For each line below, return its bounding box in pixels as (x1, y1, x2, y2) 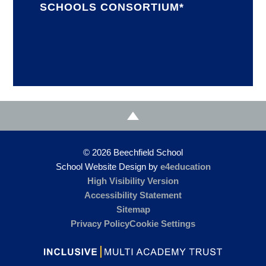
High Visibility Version (87, 176, 179, 186)
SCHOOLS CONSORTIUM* (40, 1, 185, 14)
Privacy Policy (71, 218, 129, 229)
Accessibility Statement (84, 190, 182, 201)
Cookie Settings (129, 218, 195, 229)
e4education (160, 161, 211, 172)
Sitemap (116, 204, 150, 215)
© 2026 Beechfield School (83, 147, 183, 158)
